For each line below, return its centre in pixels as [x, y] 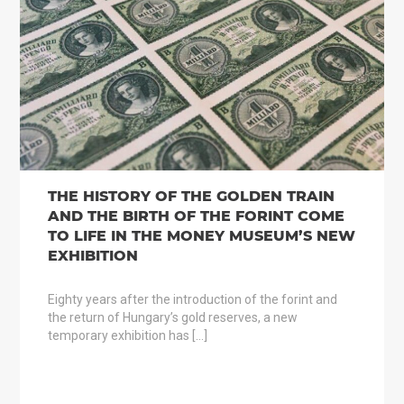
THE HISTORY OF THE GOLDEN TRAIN [191, 196]
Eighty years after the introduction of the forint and [192, 299]
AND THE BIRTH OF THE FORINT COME [196, 216]
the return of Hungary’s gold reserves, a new [172, 317]
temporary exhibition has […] [127, 335]
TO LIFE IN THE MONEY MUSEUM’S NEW [201, 236]
